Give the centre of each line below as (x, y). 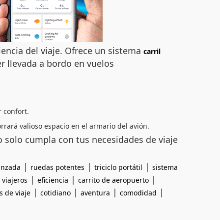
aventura (95, 193)
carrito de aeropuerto (113, 180)
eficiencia (53, 180)
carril (152, 51)
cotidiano (55, 193)
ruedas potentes (57, 167)
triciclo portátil (118, 167)
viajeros (15, 180)
